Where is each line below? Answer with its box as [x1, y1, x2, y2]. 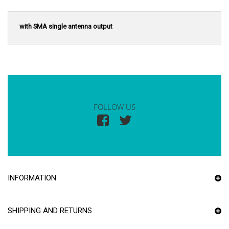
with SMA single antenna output [19, 22, 112, 31]
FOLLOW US [94, 102, 135, 112]
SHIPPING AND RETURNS [8, 206, 92, 216]
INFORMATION [8, 173, 56, 183]
